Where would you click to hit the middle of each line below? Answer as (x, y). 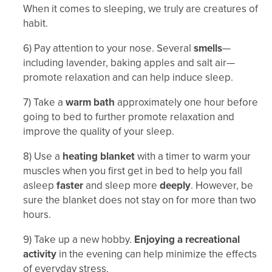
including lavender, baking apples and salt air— (129, 63)
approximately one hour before (186, 103)
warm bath (90, 103)
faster (70, 186)
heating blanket (99, 157)
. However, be (222, 186)
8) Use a (43, 157)
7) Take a (44, 103)
